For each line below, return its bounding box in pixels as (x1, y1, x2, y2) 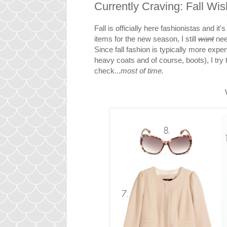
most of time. (121, 66, 164, 75)
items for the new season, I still (94, 34, 198, 44)
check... (94, 66, 121, 75)
